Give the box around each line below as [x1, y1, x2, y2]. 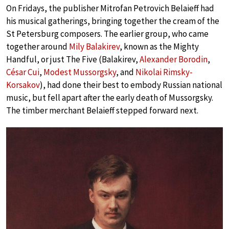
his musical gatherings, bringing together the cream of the [6, 15, 219, 27]
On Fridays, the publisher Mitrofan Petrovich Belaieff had [6, 3, 214, 14]
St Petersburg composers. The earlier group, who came [6, 28, 209, 39]
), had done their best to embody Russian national [40, 79, 222, 90]
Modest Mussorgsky [43, 66, 116, 78]
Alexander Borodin [140, 54, 208, 65]
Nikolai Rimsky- [135, 66, 193, 78]
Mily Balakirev [69, 41, 120, 52]
